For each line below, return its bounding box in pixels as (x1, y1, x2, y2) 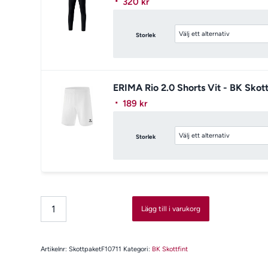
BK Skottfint (152, 245, 188, 253)
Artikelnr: (41, 245, 69, 253)
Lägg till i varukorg (141, 205, 201, 213)
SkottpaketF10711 (69, 245, 122, 253)
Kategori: (123, 245, 153, 253)
